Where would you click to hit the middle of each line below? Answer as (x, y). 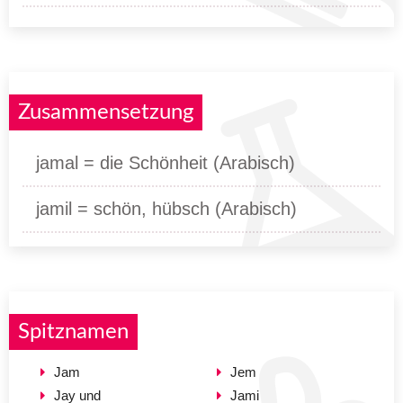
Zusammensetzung (106, 112)
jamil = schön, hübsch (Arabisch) (166, 208)
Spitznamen (73, 331)
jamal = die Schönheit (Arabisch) (166, 162)
